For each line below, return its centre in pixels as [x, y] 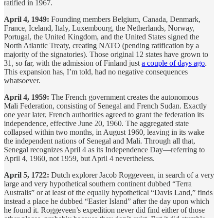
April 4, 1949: [27, 19]
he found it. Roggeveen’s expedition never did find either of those [104, 210]
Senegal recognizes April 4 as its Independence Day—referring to [104, 149]
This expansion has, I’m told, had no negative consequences [96, 72]
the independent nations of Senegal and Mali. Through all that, [100, 141]
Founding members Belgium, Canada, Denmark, [125, 19]
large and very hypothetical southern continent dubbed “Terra [98, 183]
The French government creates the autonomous [124, 97]
